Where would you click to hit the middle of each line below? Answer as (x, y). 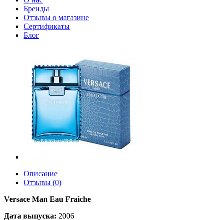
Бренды (36, 9)
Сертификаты (47, 26)
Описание (41, 174)
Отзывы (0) (42, 182)
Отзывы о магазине (56, 17)
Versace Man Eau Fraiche (47, 199)
